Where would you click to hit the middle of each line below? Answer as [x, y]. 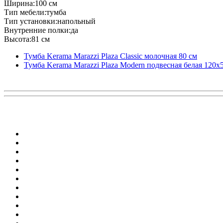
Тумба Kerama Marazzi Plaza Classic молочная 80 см [111, 56]
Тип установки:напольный [50, 21]
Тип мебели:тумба [35, 12]
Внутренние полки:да [41, 30]
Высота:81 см [27, 39]
